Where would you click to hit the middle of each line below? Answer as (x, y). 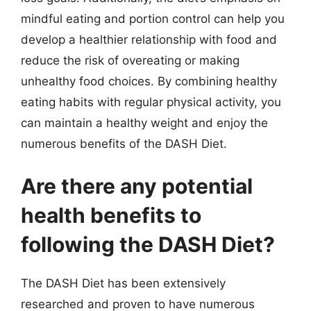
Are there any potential (137, 186)
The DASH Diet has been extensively (123, 283)
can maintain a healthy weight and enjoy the (144, 123)
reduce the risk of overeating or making (130, 60)
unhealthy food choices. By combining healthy (149, 81)
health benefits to (111, 215)
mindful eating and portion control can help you (153, 18)
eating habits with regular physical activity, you (151, 102)
